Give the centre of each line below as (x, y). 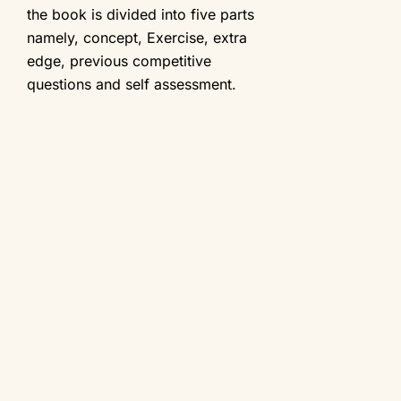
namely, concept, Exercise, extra (137, 37)
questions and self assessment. (132, 84)
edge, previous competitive (119, 60)
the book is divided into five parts (141, 14)
